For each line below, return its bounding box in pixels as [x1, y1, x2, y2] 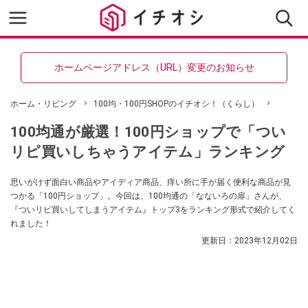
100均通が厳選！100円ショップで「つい [10, 123, 287, 140]
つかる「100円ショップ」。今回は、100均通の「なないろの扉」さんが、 [10, 191, 287, 201]
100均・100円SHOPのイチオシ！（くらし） [93, 99, 259, 109]
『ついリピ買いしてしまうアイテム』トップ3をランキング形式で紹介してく [10, 205, 296, 214]
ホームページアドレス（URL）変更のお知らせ [54, 62, 254, 73]
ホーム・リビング [10, 99, 76, 109]
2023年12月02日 [234, 236, 298, 245]
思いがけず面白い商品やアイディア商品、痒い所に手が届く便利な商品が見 [10, 177, 291, 187]
